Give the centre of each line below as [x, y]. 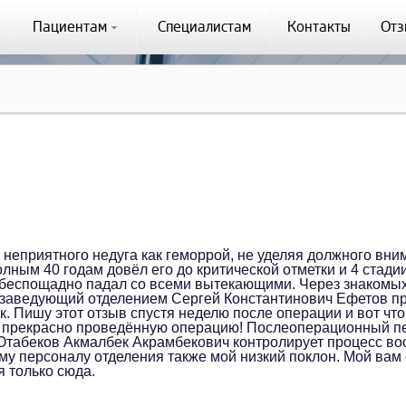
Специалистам [204, 27]
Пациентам [72, 27]
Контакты [319, 27]
